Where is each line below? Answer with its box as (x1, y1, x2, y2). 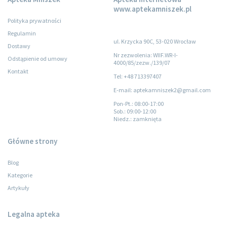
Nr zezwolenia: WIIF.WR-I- (113, 51, 178, 59)
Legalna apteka (8, 209, 60, 219)
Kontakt (8, 67, 28, 75)
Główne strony (8, 136, 57, 146)
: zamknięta (130, 115, 162, 123)
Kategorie (8, 171, 32, 179)
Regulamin (8, 29, 36, 37)
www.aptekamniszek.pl (113, 4, 192, 14)
